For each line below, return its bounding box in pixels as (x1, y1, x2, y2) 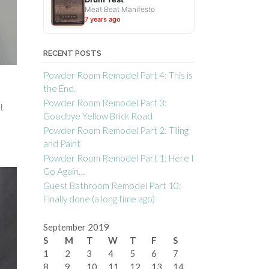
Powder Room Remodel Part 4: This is (43, 70, 193, 80)
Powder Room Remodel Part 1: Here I (43, 153, 194, 163)
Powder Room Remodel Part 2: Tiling (43, 125, 189, 136)
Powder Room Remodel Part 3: (43, 97, 167, 108)
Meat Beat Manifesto (84, 5, 155, 14)
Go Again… (43, 166, 85, 177)
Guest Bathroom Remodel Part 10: (43, 180, 181, 191)
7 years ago (84, 15, 121, 23)
